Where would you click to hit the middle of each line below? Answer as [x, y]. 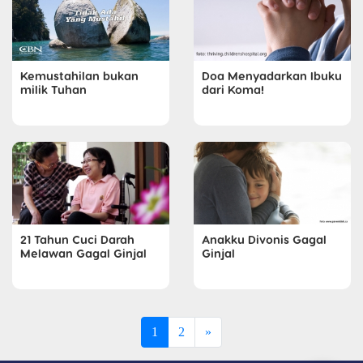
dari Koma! [233, 90]
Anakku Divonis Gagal [264, 239]
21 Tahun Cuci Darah [77, 239]
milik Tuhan [53, 90]
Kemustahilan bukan [79, 76]
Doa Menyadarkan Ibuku [272, 76]
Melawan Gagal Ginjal [83, 253]
